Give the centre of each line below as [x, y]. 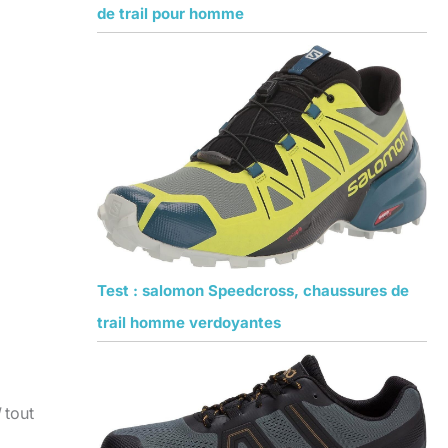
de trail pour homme [170, 13]
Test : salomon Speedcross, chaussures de [252, 290]
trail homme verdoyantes [188, 322]
